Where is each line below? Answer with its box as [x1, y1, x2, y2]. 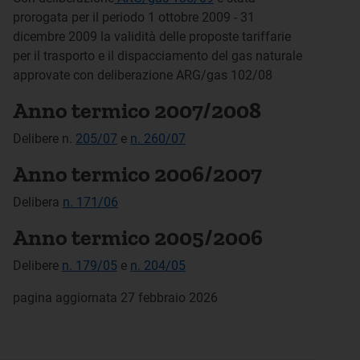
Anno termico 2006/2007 [13, 161, 262, 187]
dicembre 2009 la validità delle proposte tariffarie [13, 29, 291, 44]
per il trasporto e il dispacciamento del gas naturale [13, 48, 302, 63]
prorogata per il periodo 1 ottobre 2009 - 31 [13, 10, 255, 25]
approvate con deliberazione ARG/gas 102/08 [13, 67, 272, 83]
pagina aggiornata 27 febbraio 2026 [13, 290, 218, 305]
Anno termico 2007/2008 [13, 97, 261, 124]
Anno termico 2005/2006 [13, 224, 263, 251]
